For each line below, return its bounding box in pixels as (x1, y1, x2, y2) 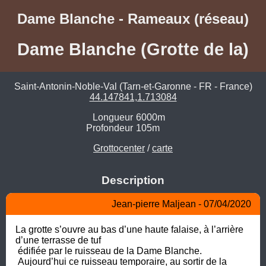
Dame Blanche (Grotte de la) (17, 39, 249, 59)
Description (102, 174, 164, 187)
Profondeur (86, 123, 133, 134)
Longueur (93, 112, 133, 123)
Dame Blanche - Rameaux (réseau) (17, 11, 249, 27)
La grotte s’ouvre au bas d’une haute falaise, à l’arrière (15, 224, 243, 235)
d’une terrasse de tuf (15, 235, 101, 245)
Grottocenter (93, 143, 145, 154)
